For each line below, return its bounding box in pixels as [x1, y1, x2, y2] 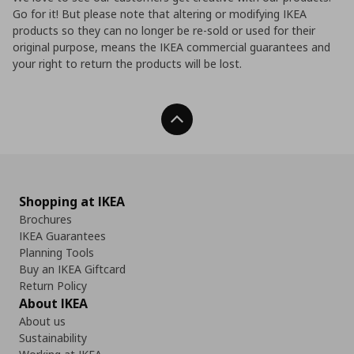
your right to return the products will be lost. [13, 55, 242, 71]
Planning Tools [19, 244, 94, 260]
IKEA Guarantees [19, 228, 106, 243]
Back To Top [186, 112, 246, 126]
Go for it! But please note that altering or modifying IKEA [13, 6, 307, 21]
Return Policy [19, 277, 87, 293]
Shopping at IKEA [19, 192, 125, 210]
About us [19, 313, 66, 329]
